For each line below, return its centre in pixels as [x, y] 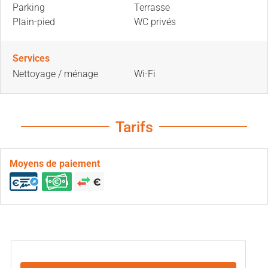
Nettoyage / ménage [55, 74]
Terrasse [152, 7]
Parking [29, 7]
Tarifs [134, 127]
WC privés [155, 22]
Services [31, 58]
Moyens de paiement [55, 163]
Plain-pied [34, 22]
